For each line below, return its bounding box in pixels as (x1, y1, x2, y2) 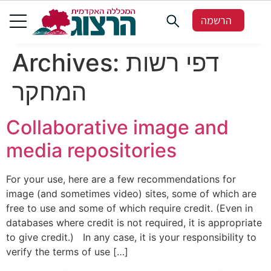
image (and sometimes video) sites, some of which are (6, 187, 256, 200)
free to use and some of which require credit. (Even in (6, 201, 253, 214)
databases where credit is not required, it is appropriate (6, 216, 262, 229)
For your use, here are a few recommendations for (6, 172, 236, 185)
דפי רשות (126, 47, 219, 77)
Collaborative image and (6, 115, 229, 139)
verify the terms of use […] (6, 245, 128, 258)
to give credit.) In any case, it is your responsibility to (6, 230, 256, 243)
